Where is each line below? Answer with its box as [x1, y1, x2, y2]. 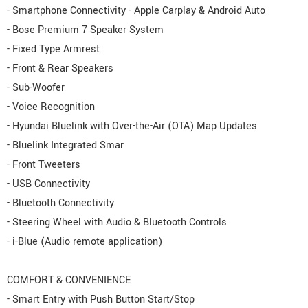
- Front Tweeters [7, 157, 80, 173]
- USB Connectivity [7, 177, 90, 192]
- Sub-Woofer [7, 80, 65, 96]
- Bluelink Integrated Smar [7, 138, 124, 153]
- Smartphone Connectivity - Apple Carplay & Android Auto [7, 3, 265, 19]
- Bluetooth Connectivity [7, 196, 114, 211]
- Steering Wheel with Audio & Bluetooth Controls [7, 215, 227, 230]
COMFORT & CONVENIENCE [7, 273, 131, 288]
